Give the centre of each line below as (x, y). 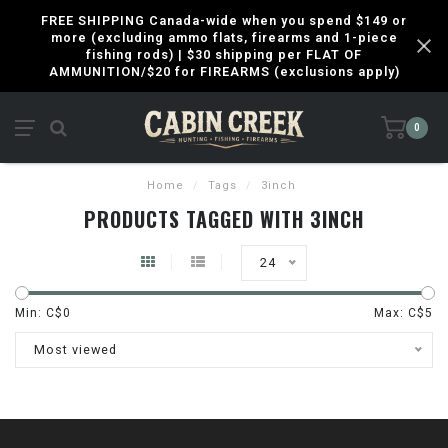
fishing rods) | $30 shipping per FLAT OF (224, 54)
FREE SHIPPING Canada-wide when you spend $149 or (224, 20)
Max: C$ (399, 313)
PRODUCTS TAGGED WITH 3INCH (224, 219)
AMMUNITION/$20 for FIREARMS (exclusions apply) (224, 71)
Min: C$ (39, 313)
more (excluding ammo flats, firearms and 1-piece (224, 37)
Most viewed (75, 349)
